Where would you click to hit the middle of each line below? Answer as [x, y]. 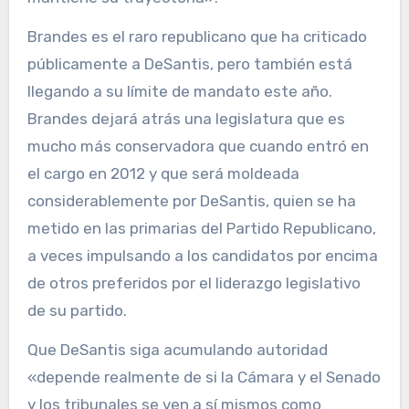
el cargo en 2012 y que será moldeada [163, 173]
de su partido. [77, 310]
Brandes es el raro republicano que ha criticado [197, 36]
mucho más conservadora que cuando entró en [198, 146]
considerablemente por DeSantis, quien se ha [191, 200]
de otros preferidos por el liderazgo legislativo [194, 283]
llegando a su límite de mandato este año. [179, 91]
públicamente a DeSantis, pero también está [189, 63]
